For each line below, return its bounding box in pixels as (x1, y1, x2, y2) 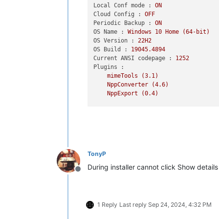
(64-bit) (182, 28, 210, 35)
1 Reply (97, 200, 117, 208)
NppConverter (107, 81, 149, 88)
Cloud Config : (93, 11, 142, 18)
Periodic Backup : (93, 20, 152, 26)
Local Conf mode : (93, 2, 152, 9)
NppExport (107, 90, 138, 97)
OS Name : (93, 28, 125, 35)
